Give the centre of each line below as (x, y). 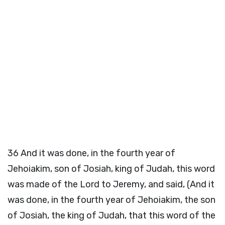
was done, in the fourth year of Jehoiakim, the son (111, 200)
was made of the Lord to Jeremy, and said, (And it (111, 184)
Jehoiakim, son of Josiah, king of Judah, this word (111, 169)
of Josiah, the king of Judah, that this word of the (111, 215)
